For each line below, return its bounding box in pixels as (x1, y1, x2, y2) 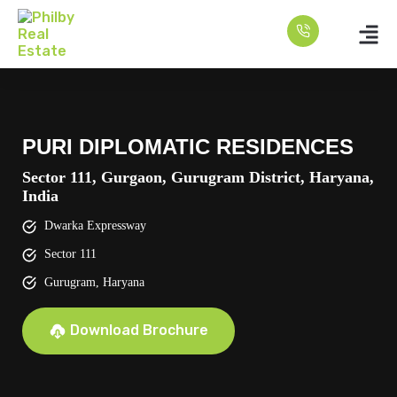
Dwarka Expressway (41, 219, 146, 232)
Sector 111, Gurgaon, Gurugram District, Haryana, (22, 168, 374, 186)
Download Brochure (70, 322, 208, 339)
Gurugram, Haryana (41, 275, 144, 289)
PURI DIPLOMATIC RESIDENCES (22, 135, 354, 159)
